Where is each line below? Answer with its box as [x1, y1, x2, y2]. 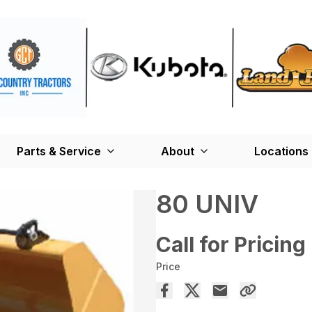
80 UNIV [156, 189, 258, 220]
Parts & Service [17, 144, 101, 159]
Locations [254, 144, 309, 159]
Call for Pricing [156, 232, 306, 258]
